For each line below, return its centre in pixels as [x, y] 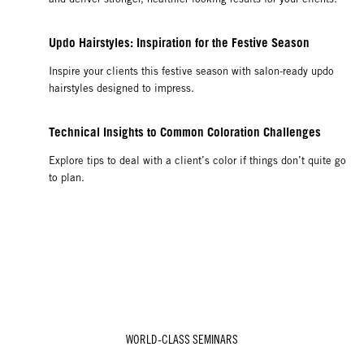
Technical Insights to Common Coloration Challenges [186, 131]
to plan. [68, 177]
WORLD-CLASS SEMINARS [182, 339]
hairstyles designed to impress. [125, 88]
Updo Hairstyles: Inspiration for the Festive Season [181, 42]
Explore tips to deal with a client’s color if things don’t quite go [197, 160]
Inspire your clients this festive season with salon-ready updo [191, 71]
